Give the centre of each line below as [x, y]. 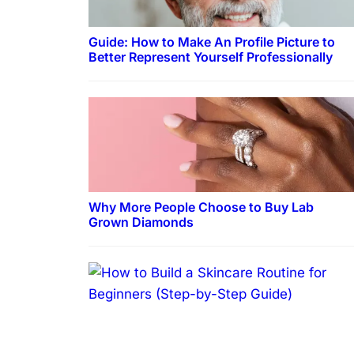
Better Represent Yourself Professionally [211, 56]
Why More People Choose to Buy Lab [201, 207]
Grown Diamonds [141, 222]
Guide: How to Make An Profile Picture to [212, 41]
